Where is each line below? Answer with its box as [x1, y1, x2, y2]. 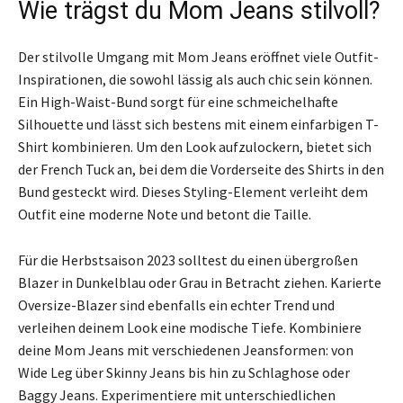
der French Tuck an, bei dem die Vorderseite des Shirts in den [18, 159, 384, 178]
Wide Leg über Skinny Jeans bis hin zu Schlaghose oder [18, 363, 350, 381]
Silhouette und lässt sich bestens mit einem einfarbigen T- [18, 114, 379, 133]
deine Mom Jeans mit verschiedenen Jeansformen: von [18, 340, 354, 359]
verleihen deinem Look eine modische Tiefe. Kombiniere [18, 318, 362, 336]
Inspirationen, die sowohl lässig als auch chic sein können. [18, 69, 372, 88]
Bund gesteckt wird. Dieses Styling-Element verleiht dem [18, 182, 368, 201]
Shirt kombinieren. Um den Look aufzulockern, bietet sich [18, 137, 372, 156]
